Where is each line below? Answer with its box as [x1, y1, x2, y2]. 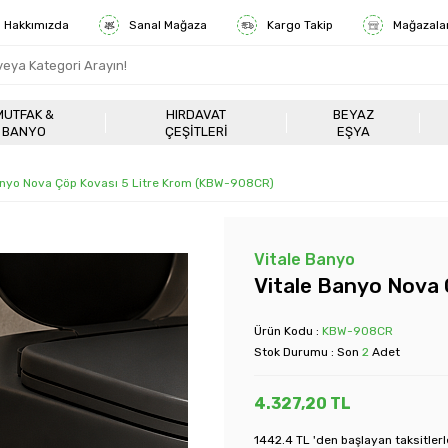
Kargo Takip [267, 18, 333, 32]
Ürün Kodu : [254, 324, 322, 338]
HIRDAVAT [166, 106, 227, 122]
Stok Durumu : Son [254, 345, 362, 359]
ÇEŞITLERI [164, 123, 228, 139]
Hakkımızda [4, 18, 69, 32]
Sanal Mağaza [129, 18, 207, 32]
